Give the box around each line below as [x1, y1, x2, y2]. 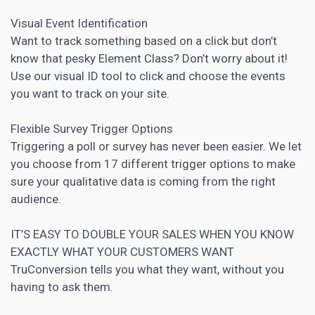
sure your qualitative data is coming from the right [11, 174, 276, 188]
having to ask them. [11, 279, 113, 294]
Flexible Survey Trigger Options [11, 121, 173, 136]
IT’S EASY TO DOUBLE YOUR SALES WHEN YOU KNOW [11, 226, 294, 241]
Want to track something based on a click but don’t [11, 33, 277, 48]
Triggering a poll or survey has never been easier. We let [11, 139, 302, 153]
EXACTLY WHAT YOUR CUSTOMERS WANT [11, 244, 234, 259]
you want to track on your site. [11, 86, 169, 101]
